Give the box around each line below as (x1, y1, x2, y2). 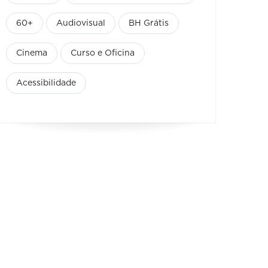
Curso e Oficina (71, 49, 135, 57)
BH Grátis (129, 19, 169, 28)
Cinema (16, 49, 47, 57)
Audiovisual (56, 19, 105, 28)
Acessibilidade (16, 79, 76, 87)
